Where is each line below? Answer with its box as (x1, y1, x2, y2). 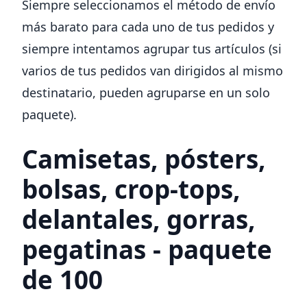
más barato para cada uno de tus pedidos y (22, 18, 274, 35)
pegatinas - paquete (22, 232, 272, 267)
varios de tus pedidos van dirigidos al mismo (22, 62, 283, 79)
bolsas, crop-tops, (22, 171, 240, 206)
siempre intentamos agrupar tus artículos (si (22, 40, 282, 57)
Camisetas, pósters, (22, 141, 265, 176)
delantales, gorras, (22, 201, 255, 236)
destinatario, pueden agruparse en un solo (22, 84, 270, 101)
